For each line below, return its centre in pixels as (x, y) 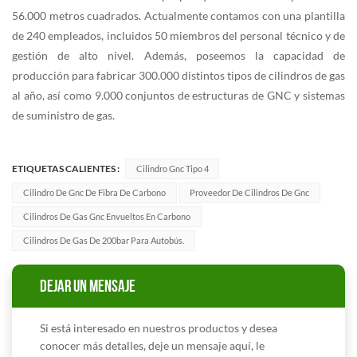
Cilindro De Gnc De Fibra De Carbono (94, 192)
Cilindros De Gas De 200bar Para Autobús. (103, 240)
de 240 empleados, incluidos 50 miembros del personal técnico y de (178, 35)
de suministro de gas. (63, 115)
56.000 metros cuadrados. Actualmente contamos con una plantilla (178, 15)
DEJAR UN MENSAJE (88, 285)
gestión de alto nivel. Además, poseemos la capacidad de (178, 55)
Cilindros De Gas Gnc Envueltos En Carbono (106, 216)
